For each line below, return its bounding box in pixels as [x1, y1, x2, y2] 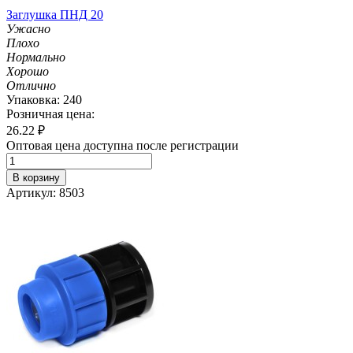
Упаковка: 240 [6, 92, 82, 106]
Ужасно [6, 21, 50, 35]
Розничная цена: [6, 106, 95, 121]
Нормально [6, 50, 65, 64]
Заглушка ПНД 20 [6, 7, 103, 21]
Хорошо [6, 64, 49, 78]
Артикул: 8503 [6, 185, 84, 199]
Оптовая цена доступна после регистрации [6, 138, 239, 152]
